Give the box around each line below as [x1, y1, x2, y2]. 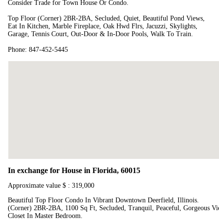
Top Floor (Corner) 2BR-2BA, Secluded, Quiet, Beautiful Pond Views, [8, 15, 205, 22]
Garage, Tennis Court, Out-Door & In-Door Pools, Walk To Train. [8, 30, 193, 38]
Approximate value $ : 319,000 [8, 182, 94, 190]
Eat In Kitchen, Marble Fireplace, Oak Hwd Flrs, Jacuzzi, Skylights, [8, 22, 197, 30]
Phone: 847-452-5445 [8, 46, 68, 54]
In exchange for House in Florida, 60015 [8, 166, 140, 175]
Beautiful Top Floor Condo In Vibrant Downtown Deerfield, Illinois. [8, 197, 199, 204]
